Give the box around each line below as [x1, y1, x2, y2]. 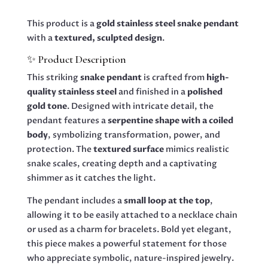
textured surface [93, 143, 164, 155]
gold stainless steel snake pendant [96, 17, 239, 29]
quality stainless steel [26, 86, 117, 98]
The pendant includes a [26, 194, 124, 206]
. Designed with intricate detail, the [66, 100, 214, 112]
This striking [26, 71, 80, 83]
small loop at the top [123, 194, 210, 206]
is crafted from [141, 71, 206, 83]
